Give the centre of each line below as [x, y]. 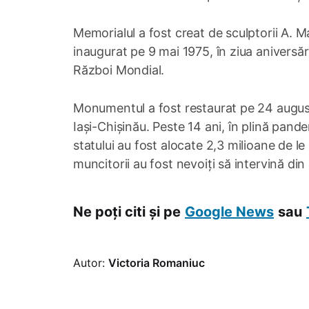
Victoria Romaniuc [157, 263]
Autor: [91, 263]
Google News [229, 212]
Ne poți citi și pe [127, 212]
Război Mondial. [122, 70]
